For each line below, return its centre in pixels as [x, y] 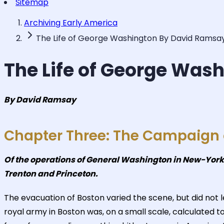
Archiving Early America [71, 23]
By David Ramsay [40, 99]
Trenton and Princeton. [51, 173]
